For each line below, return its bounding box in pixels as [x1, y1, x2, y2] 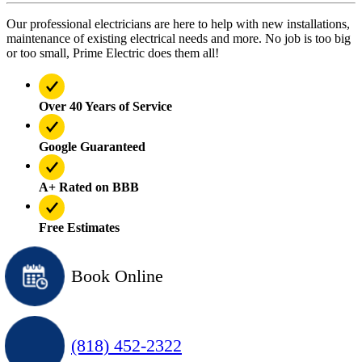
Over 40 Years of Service [39, 99, 172, 113]
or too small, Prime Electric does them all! [6, 45, 219, 60]
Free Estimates [39, 220, 120, 234]
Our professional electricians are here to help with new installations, [6, 16, 350, 31]
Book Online [71, 265, 163, 286]
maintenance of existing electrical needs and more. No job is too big [6, 31, 351, 45]
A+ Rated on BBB [39, 179, 139, 194]
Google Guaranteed [39, 139, 145, 154]
